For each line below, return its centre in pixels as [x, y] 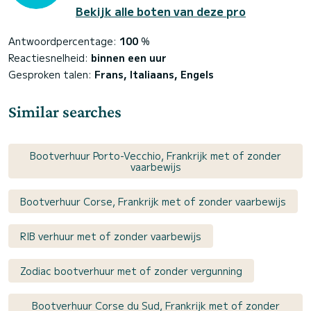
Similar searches [65, 111]
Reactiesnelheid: [50, 57]
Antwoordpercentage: [64, 41]
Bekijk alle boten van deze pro [161, 11]
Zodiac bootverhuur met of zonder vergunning [131, 270]
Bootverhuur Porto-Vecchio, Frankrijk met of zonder [155, 155]
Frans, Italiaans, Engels [154, 74]
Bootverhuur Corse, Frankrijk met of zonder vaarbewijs [153, 201]
